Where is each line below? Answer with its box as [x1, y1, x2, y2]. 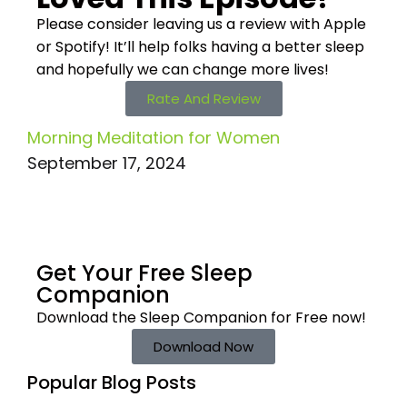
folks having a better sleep [170, 36, 364, 58]
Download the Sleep [36, 307, 180, 329]
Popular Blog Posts [27, 370, 196, 396]
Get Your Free [36, 258, 185, 289]
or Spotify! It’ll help [36, 36, 170, 58]
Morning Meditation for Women [27, 126, 280, 150]
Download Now [154, 337, 253, 357]
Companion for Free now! [180, 307, 366, 329]
